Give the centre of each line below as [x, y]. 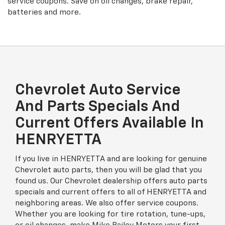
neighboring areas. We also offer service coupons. [107, 203]
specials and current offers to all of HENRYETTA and [111, 192]
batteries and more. [44, 13]
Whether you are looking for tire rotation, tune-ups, [110, 214]
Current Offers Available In [109, 123]
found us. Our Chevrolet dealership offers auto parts [111, 181]
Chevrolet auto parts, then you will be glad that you [108, 170]
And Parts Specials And [97, 107]
